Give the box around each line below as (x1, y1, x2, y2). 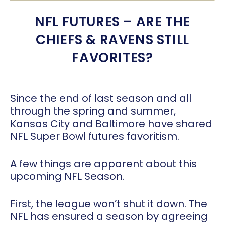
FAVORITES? (72, 49, 153, 67)
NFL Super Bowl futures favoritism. (10, 129, 179, 144)
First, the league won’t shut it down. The (10, 197, 207, 211)
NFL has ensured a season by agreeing (10, 209, 208, 224)
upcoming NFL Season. (10, 169, 125, 184)
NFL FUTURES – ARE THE (35, 13, 190, 31)
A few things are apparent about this (10, 157, 197, 171)
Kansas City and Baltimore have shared (10, 117, 212, 131)
